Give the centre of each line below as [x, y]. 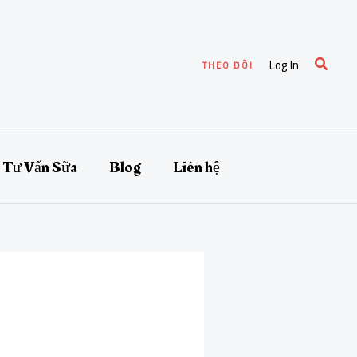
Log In [284, 65]
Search [334, 65]
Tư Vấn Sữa [40, 167]
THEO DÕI [228, 65]
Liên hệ [196, 167]
